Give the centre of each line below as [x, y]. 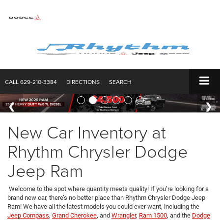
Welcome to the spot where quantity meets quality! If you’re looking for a [108, 189]
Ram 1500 [153, 215]
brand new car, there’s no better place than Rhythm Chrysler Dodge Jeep [106, 197]
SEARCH [120, 82]
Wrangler [124, 215]
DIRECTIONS [83, 82]
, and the [179, 215]
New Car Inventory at [87, 131]
